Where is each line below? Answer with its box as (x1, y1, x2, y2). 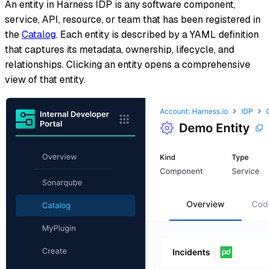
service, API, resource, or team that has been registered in (5, 13, 261, 26)
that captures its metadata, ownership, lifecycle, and (5, 43, 234, 56)
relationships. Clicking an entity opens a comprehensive (5, 58, 250, 71)
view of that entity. (5, 73, 85, 86)
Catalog (22, 28, 56, 41)
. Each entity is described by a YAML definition (56, 28, 259, 41)
